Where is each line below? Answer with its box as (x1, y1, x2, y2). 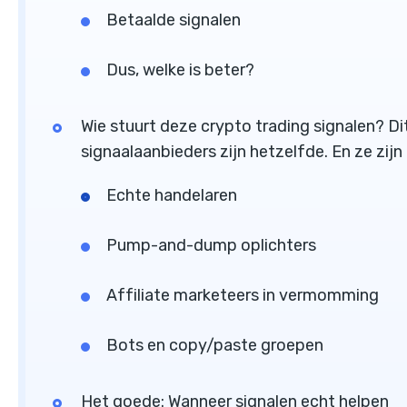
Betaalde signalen (106, 10, 241, 31)
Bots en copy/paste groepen (106, 335, 323, 356)
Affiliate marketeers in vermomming (106, 285, 379, 306)
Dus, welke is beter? (106, 60, 254, 81)
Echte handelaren (106, 185, 237, 206)
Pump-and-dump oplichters (106, 235, 316, 256)
